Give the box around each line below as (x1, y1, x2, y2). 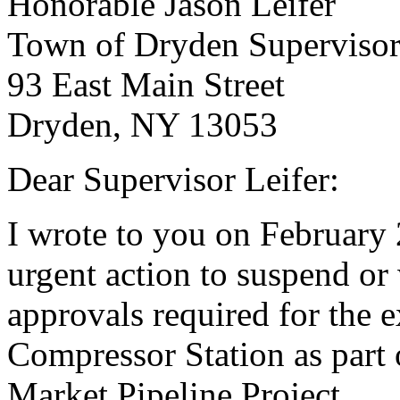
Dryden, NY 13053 (7, 104, 278, 144)
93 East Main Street (7, 64, 285, 104)
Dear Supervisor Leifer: (7, 159, 339, 198)
